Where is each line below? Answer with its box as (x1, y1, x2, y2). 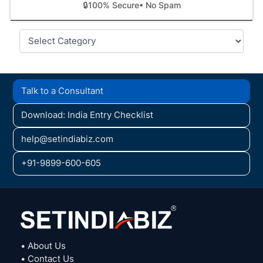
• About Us (21, 240, 66, 252)
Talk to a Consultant (21, 85, 104, 97)
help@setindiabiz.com (21, 133, 114, 145)
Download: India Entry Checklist (21, 109, 154, 121)
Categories (19, 29, 62, 39)
